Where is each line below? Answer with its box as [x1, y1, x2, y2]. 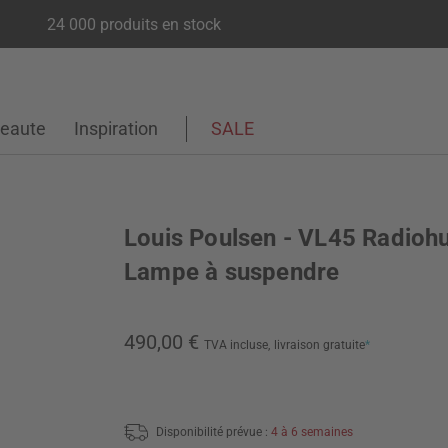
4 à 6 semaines [271, 424, 353, 439]
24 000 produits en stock [46, 14, 221, 34]
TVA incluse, [204, 338, 270, 352]
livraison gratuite [274, 338, 365, 352]
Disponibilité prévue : [156, 424, 271, 439]
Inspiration [74, 118, 158, 139]
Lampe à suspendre [124, 258, 340, 286]
